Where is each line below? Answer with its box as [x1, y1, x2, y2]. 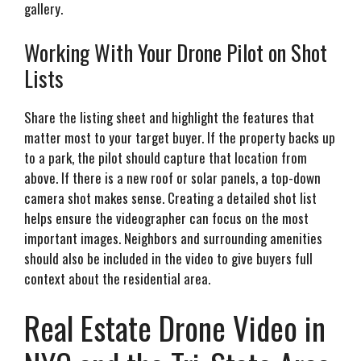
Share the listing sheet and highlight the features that [24, 106, 314, 127]
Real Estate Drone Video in [24, 304, 326, 351]
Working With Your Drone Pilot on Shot [24, 35, 327, 68]
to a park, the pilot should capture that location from [24, 147, 307, 168]
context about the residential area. [24, 268, 210, 288]
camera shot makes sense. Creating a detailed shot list [24, 187, 317, 208]
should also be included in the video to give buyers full [24, 247, 313, 268]
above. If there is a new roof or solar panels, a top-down [24, 167, 321, 188]
